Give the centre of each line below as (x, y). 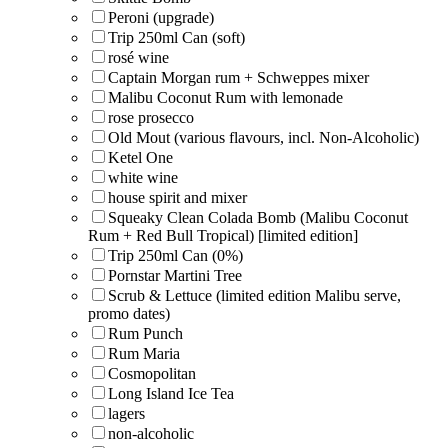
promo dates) (129, 313)
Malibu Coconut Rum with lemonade (225, 97)
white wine (143, 177)
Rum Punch (145, 333)
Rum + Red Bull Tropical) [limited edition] (223, 235)
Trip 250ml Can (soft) (176, 37)
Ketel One (140, 157)
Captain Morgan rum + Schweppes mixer (238, 77)
